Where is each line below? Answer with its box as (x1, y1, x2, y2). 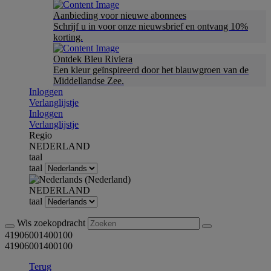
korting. (53, 32, 83, 42)
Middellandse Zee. (53, 76, 124, 86)
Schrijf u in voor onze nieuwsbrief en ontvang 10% (53, 21, 248, 31)
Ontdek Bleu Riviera (53, 54, 132, 64)
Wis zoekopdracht (17, 218, 88, 228)
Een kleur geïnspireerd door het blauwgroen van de (53, 65, 249, 75)
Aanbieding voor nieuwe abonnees (53, 10, 186, 21)
